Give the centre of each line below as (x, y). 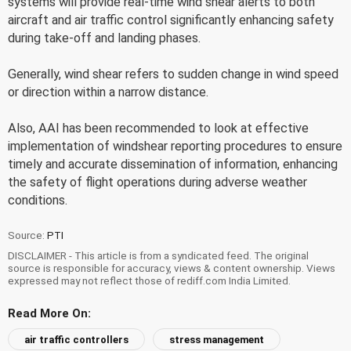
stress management (217, 339)
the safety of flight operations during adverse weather (157, 182)
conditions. (38, 200)
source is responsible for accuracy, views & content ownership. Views (172, 268)
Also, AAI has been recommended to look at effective (158, 128)
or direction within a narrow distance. (108, 92)
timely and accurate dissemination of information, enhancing (173, 164)
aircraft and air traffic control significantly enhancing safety (171, 20)
